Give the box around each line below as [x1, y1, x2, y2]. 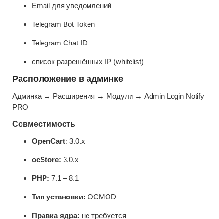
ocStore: [32, 155, 61, 164]
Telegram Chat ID [32, 38, 88, 47]
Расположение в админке [12, 73, 123, 84]
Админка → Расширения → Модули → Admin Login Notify [12, 91, 204, 100]
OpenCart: [32, 136, 67, 145]
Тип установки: [32, 192, 86, 201]
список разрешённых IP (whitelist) [32, 57, 144, 66]
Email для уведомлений [32, 1, 111, 10]
